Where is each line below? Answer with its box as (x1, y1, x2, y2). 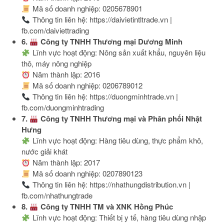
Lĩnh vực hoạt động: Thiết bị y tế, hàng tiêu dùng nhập (30, 212, 206, 223)
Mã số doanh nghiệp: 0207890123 (30, 168, 142, 179)
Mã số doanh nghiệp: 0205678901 (30, 3, 142, 14)
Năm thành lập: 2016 (30, 69, 100, 80)
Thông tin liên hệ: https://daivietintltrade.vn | (30, 14, 172, 25)
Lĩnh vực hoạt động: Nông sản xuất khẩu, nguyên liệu (30, 47, 205, 58)
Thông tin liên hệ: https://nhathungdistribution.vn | (30, 179, 190, 190)
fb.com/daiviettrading (21, 25, 89, 36)
